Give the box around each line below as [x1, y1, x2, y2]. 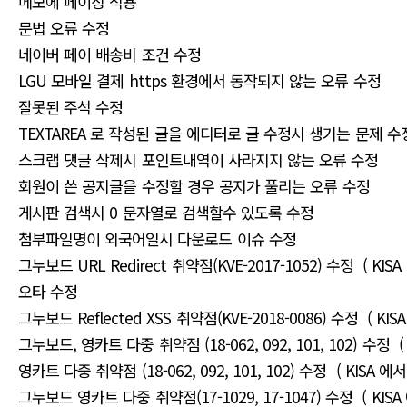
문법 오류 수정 [18, 16, 114, 39]
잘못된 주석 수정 [18, 95, 128, 118]
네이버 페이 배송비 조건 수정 [18, 43, 205, 65]
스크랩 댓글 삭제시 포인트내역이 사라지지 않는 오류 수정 [18, 148, 383, 171]
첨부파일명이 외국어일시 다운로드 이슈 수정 [18, 227, 301, 250]
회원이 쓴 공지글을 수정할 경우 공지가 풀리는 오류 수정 [18, 174, 374, 197]
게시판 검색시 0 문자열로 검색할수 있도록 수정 [18, 201, 319, 223]
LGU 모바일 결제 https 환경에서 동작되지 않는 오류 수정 [18, 69, 385, 92]
